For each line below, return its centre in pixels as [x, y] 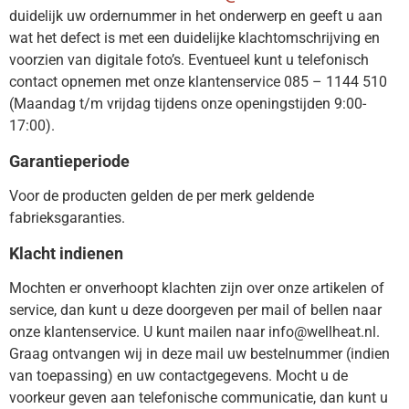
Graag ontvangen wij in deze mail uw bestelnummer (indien [199, 353]
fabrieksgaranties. [67, 217]
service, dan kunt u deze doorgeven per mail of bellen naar [195, 309]
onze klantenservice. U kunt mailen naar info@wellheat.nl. [194, 331]
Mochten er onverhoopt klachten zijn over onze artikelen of [197, 288]
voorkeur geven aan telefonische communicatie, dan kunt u [199, 397]
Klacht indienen [66, 253]
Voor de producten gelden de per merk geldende [162, 195]
